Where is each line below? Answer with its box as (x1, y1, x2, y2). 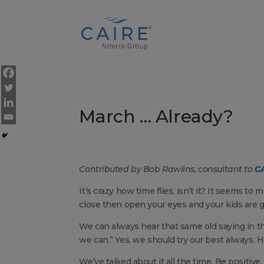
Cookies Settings (14, 5, 65, 14)
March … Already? (79, 105, 233, 127)
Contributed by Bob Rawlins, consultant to (79, 163, 253, 174)
